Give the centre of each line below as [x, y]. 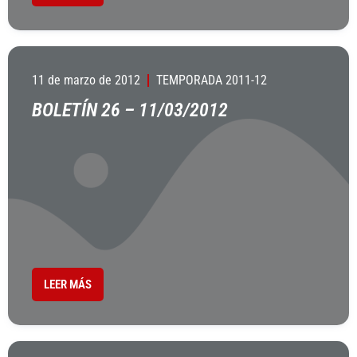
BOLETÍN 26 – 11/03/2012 [130, 110]
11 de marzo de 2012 [86, 80]
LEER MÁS [68, 284]
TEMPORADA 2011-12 [212, 80]
